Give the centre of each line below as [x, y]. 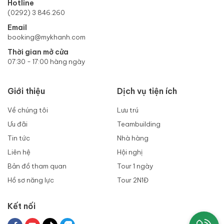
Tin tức [19, 138]
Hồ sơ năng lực [31, 180]
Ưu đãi [17, 124]
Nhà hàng [133, 138]
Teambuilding [139, 124]
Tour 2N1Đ [133, 180]
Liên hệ [19, 152]
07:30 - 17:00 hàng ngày [46, 62]
